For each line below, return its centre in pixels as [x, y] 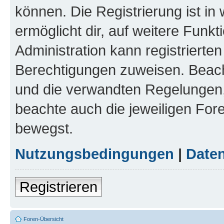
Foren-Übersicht [43, 219]
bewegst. [44, 128]
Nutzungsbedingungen [94, 154]
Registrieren [58, 187]
